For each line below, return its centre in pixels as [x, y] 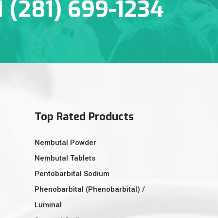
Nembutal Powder [65, 142]
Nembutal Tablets [65, 158]
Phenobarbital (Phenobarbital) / [90, 189]
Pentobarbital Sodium [72, 173]
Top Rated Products [84, 116]
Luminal [48, 205]
